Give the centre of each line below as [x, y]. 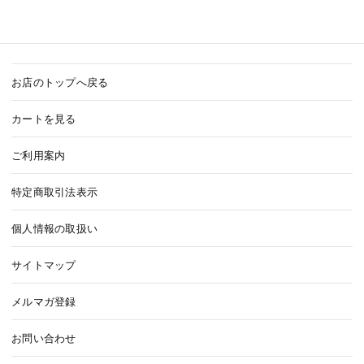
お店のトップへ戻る [60, 82]
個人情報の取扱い [55, 228]
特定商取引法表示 [55, 191]
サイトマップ [44, 264]
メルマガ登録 [44, 301]
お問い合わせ [44, 338]
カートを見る [44, 118]
